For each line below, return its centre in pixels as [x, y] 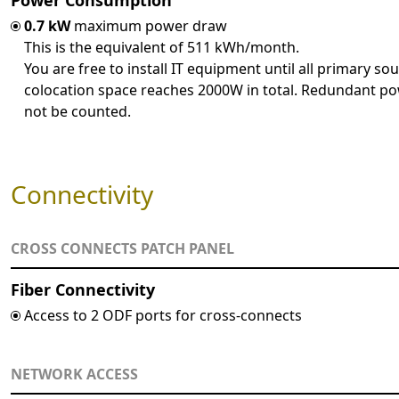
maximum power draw [149, 26]
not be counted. [77, 111]
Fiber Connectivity [83, 289]
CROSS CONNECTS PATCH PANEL [122, 248]
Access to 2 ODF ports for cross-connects [163, 315]
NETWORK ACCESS [74, 374]
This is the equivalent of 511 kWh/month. [162, 47]
